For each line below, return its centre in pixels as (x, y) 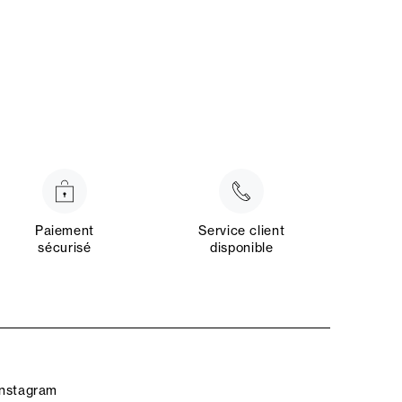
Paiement (65, 230)
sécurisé (65, 247)
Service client (242, 230)
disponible (242, 247)
